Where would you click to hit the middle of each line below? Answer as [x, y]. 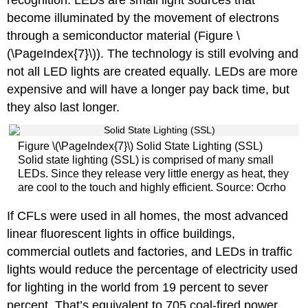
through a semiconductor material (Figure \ [124, 35]
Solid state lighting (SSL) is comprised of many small [145, 160]
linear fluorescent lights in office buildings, [121, 233]
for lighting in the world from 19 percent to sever [138, 287]
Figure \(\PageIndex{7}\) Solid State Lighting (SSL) [140, 146]
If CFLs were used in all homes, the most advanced [148, 216]
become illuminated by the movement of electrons [143, 18]
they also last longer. [64, 107]
